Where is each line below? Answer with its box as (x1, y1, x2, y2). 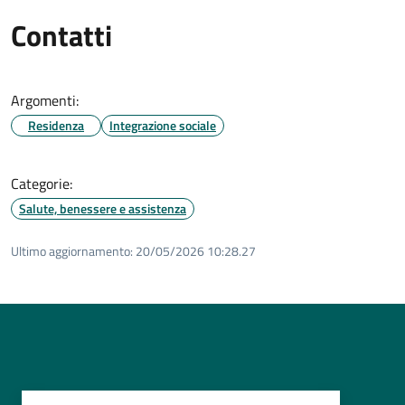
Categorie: (11, 173, 72, 195)
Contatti (11, 14, 112, 58)
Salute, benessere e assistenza (19, 199, 186, 219)
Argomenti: (11, 89, 79, 112)
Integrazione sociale (109, 116, 216, 136)
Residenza (28, 116, 84, 136)
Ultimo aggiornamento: (11, 241, 133, 261)
